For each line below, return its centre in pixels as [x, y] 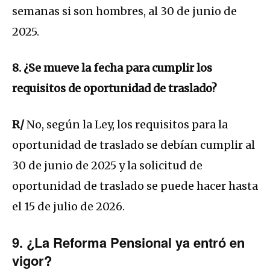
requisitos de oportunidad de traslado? [115, 89]
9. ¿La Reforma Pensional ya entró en [128, 243]
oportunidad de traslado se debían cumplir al [133, 145]
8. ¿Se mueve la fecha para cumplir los [112, 68]
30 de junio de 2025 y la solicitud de [107, 166]
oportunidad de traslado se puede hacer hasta [135, 186]
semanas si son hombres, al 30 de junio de [124, 11]
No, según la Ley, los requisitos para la [126, 125]
